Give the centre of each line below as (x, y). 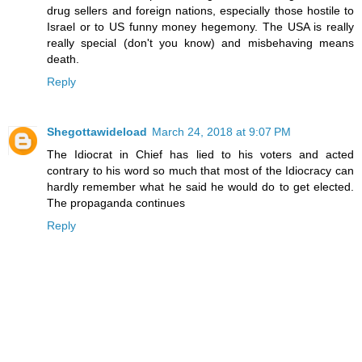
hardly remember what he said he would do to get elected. (200, 187)
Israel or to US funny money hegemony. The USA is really (200, 27)
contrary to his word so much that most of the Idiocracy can (200, 171)
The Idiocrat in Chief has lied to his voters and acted (200, 155)
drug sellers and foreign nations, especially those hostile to (200, 11)
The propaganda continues (116, 203)
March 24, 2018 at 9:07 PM (221, 132)
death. (63, 59)
